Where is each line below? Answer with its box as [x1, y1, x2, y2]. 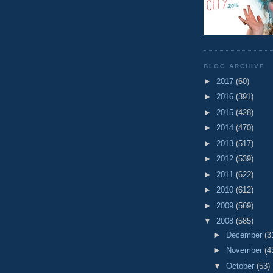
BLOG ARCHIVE [204, 63, 266, 70]
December [225, 230, 264, 239]
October [225, 261, 257, 271]
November [225, 246, 264, 255]
